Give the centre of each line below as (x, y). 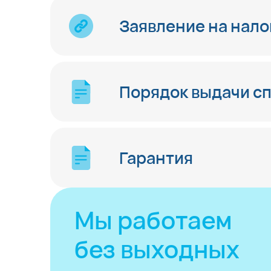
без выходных (157, 249)
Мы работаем (153, 220)
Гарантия (156, 158)
